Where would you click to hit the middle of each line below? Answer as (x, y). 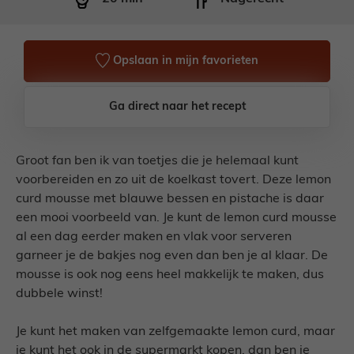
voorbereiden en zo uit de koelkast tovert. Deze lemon (173, 180)
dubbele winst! (59, 294)
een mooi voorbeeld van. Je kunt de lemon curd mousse (176, 218)
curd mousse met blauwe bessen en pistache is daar (170, 199)
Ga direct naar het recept (177, 107)
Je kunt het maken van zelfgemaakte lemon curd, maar (175, 332)
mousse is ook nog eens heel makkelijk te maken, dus (170, 275)
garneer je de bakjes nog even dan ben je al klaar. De (172, 256)
